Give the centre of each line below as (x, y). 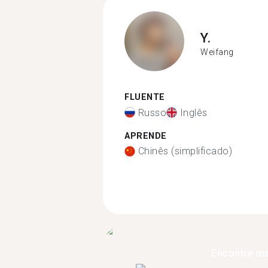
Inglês (194, 112)
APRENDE (146, 136)
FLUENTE (145, 97)
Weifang (217, 52)
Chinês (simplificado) (185, 151)
